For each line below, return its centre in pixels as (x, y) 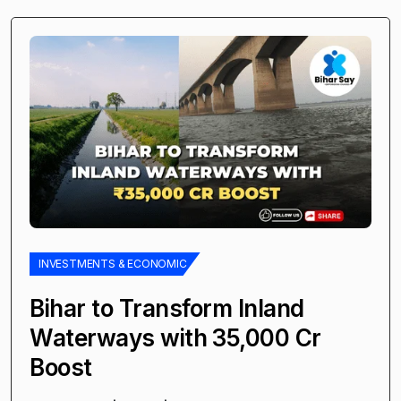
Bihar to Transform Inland (167, 308)
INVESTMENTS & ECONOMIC (113, 263)
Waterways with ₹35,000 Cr (175, 337)
